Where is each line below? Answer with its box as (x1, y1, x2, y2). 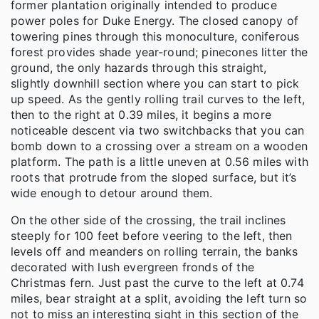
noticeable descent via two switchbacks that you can (11, 122, 305, 137)
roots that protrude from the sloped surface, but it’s (11, 169, 297, 184)
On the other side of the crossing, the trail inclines (11, 212, 286, 227)
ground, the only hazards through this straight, (11, 60, 267, 75)
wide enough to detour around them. (11, 185, 213, 200)
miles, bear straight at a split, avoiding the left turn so (11, 291, 308, 305)
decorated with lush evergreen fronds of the (11, 259, 254, 274)
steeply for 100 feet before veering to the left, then (11, 228, 293, 243)
